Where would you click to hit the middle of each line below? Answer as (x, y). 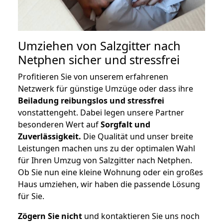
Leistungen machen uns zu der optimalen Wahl (107, 149)
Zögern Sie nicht (50, 216)
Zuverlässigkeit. (50, 137)
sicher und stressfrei (123, 60)
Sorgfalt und (125, 125)
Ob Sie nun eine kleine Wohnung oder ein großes (111, 172)
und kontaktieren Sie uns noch (141, 216)
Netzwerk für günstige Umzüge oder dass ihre (106, 89)
